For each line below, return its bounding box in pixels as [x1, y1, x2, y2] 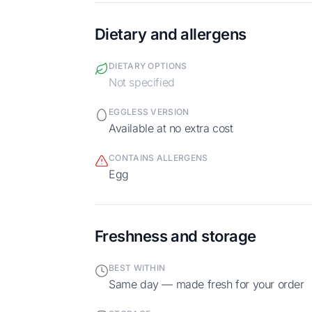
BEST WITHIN [114, 262, 166, 273]
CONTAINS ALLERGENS [115, 152, 208, 163]
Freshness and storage [95, 226, 256, 245]
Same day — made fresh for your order [115, 276, 304, 291]
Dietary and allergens [95, 24, 247, 43]
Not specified [116, 75, 175, 89]
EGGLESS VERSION [114, 106, 189, 117]
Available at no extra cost [115, 120, 233, 135]
